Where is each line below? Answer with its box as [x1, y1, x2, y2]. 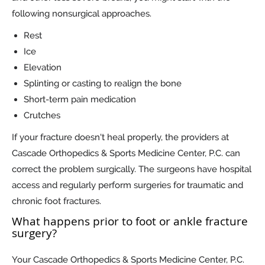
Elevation [24, 62, 62, 73]
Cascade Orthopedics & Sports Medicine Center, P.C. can [12, 148, 240, 159]
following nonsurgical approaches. [12, 8, 154, 20]
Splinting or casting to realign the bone [24, 78, 182, 89]
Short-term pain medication [24, 94, 136, 105]
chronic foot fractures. [12, 196, 104, 207]
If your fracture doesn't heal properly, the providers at [12, 132, 229, 143]
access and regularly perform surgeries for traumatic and [12, 180, 243, 191]
